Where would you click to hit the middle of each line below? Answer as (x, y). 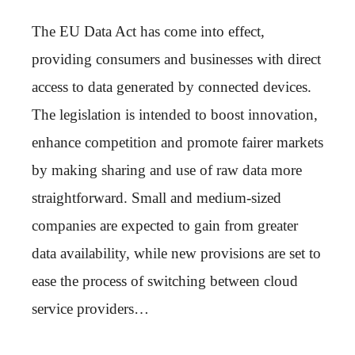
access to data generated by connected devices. (172, 86)
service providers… (90, 308)
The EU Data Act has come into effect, (148, 31)
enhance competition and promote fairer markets (177, 142)
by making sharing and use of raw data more (167, 170)
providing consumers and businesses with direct (176, 59)
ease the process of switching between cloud (165, 281)
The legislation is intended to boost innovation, (175, 114)
